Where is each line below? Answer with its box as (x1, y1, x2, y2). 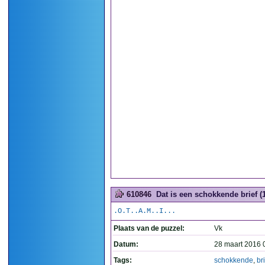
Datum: (114, 240, 138, 248)
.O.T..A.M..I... (114, 207, 176, 215)
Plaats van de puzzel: (114, 224, 185, 232)
